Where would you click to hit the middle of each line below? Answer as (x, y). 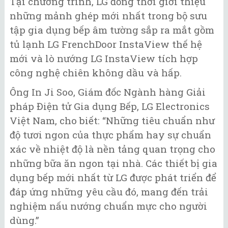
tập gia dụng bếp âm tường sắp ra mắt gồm (112, 30)
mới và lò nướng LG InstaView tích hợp (104, 58)
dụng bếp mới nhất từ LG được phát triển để (113, 178)
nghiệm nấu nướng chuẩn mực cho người (108, 206)
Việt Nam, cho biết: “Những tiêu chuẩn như (112, 121)
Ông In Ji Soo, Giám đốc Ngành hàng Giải (108, 92)
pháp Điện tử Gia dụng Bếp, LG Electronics (110, 106)
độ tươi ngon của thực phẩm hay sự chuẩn (110, 135)
